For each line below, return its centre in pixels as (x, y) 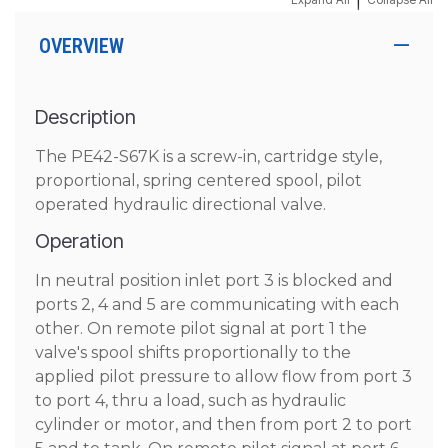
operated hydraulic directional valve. (180, 204)
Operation (79, 241)
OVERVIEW (81, 46)
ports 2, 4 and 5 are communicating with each (217, 304)
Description (85, 117)
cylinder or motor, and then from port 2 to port (223, 424)
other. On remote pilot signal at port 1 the (201, 328)
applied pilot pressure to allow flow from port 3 (223, 376)
